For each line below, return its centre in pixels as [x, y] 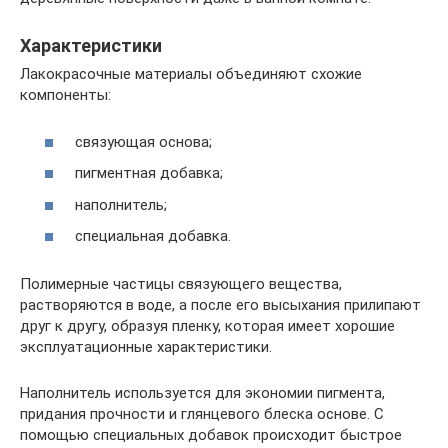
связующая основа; [143, 141]
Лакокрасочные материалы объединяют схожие [191, 74]
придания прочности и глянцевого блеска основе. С [202, 414]
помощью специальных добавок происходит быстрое [211, 435]
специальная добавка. [153, 236]
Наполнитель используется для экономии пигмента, [202, 393]
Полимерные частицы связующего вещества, [181, 284]
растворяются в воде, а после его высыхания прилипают [220, 305]
